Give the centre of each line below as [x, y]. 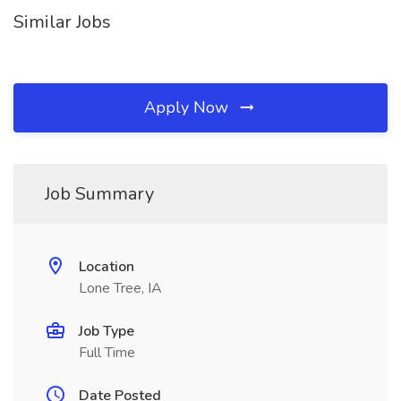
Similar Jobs [62, 22]
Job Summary [99, 194]
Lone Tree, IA [120, 288]
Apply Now [188, 107]
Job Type [107, 331]
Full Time [107, 353]
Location [107, 267]
